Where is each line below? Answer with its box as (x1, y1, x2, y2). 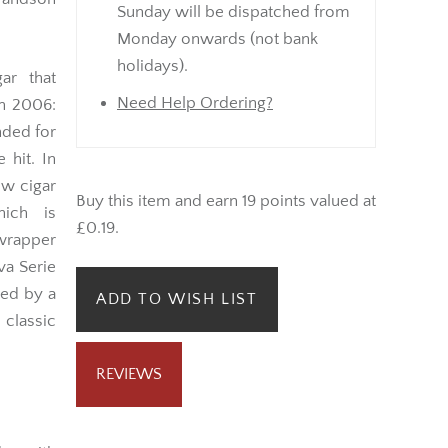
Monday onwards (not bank (117, 29, 318, 48)
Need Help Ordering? (117, 93, 273, 112)
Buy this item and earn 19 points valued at (76, 191, 376, 210)
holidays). (117, 56, 188, 75)
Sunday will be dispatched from (117, 2, 350, 21)
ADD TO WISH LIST (96, 290, 258, 309)
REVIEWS (96, 365, 162, 384)
